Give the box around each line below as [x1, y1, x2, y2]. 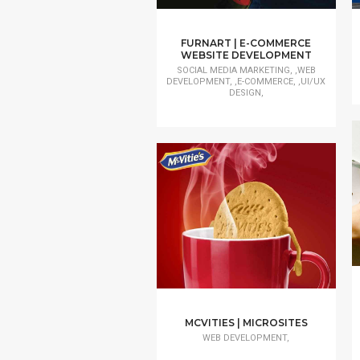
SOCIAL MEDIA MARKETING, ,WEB [176, 64, 316, 76]
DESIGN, [228, 87, 264, 98]
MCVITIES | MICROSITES [184, 317, 308, 329]
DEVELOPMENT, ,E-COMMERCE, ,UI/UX [166, 76, 326, 87]
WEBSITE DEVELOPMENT [180, 48, 312, 61]
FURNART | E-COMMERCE [181, 36, 312, 49]
